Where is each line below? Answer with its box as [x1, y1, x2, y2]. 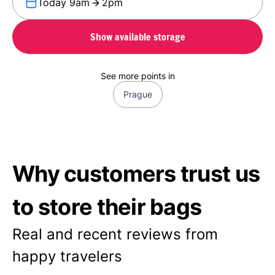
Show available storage [90, 29, 185, 44]
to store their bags [12, 193, 202, 220]
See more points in [100, 71, 175, 81]
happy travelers [12, 247, 122, 265]
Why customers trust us [12, 160, 260, 187]
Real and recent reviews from [12, 225, 218, 243]
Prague [123, 89, 152, 99]
